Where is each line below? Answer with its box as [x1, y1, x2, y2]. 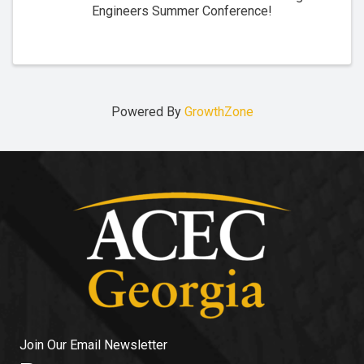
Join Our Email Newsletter [19, 336, 167, 353]
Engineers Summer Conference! [92, 2, 272, 19]
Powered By [110, 103, 184, 119]
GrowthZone [184, 103, 253, 119]
